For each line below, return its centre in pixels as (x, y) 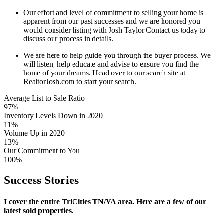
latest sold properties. (39, 210)
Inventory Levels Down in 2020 (53, 116)
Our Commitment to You (42, 151)
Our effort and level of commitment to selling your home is (113, 13)
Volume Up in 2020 (34, 133)
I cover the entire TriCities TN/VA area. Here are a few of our (105, 201)
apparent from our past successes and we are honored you (112, 21)
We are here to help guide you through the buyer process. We (117, 55)
